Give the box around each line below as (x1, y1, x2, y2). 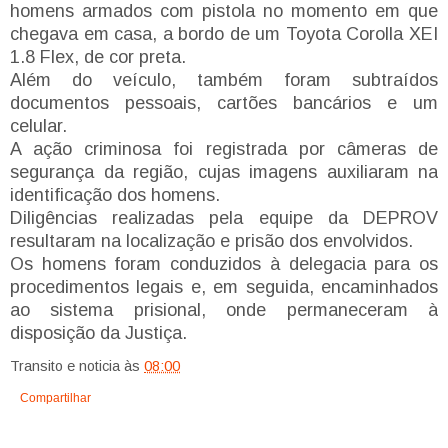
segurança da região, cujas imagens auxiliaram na (10, 161, 438, 182)
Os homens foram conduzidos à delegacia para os (10, 253, 438, 274)
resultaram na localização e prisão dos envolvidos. (10, 230, 413, 251)
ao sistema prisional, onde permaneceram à (10, 299, 438, 320)
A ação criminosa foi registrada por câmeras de (10, 138, 438, 159)
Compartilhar (20, 390, 91, 405)
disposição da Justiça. (10, 322, 187, 343)
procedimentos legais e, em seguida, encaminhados (10, 276, 438, 297)
